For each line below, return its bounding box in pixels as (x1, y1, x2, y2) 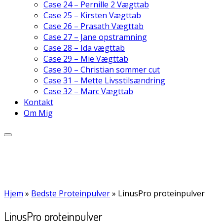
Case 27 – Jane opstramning (43, 32, 147, 42)
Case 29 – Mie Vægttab (43, 53, 128, 64)
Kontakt (24, 97, 53, 108)
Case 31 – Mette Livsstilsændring (43, 75, 165, 86)
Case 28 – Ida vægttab (43, 42, 125, 53)
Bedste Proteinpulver (31, 188, 110, 199)
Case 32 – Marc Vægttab (43, 86, 133, 97)
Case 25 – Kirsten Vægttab (43, 10, 141, 21)
